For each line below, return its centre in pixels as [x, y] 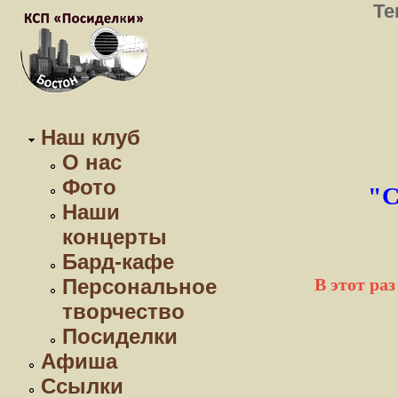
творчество [123, 311]
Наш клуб [91, 137]
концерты [115, 237]
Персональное [139, 287]
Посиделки [120, 336]
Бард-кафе [118, 262]
